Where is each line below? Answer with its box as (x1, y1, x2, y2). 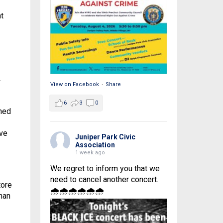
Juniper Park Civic (75, 132, 135, 141)
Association (75, 140, 115, 149)
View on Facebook (50, 81, 99, 88)
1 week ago (75, 149, 105, 156)
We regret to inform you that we (50, 163, 160, 173)
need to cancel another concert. (50, 174, 158, 184)
